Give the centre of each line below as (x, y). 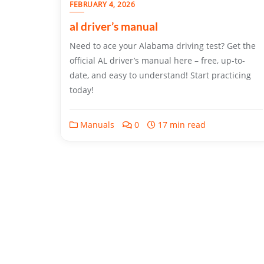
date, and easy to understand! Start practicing (160, 75)
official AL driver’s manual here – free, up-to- (157, 61)
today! (82, 90)
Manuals (96, 125)
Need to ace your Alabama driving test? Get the (163, 46)
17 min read (181, 125)
